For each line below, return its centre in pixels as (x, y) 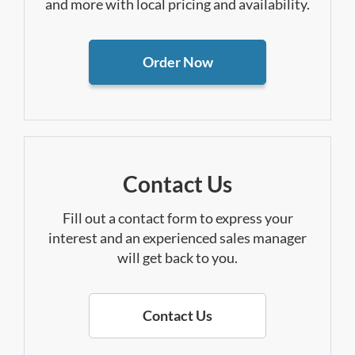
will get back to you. (177, 258)
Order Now (177, 62)
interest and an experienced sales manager (177, 238)
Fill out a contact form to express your (177, 218)
